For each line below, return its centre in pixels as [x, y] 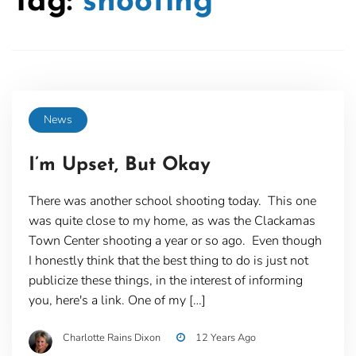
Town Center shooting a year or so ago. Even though [175, 240]
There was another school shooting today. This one [172, 201]
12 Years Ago [225, 337]
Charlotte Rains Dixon [111, 337]
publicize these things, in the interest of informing [165, 280]
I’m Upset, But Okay [119, 165]
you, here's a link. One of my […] [117, 300]
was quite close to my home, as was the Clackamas [172, 221]
